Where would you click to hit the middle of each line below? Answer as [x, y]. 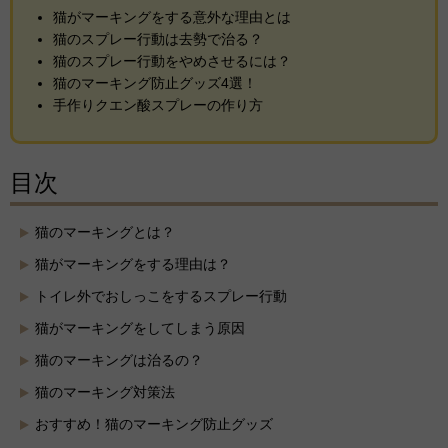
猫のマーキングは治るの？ [119, 360]
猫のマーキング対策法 [105, 392]
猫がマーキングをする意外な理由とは [172, 17]
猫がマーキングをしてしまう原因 [140, 328]
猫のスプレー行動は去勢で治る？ [158, 39]
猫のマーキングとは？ [105, 232]
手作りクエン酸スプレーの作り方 [158, 105]
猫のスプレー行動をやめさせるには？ [172, 61]
